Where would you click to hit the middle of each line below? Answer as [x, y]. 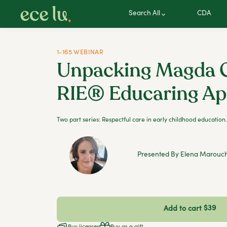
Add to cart [183, 209]
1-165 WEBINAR [80, 53]
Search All [144, 14]
